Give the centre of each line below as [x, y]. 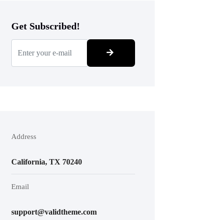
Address [24, 137]
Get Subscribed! [45, 26]
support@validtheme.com [54, 212]
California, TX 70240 [46, 162]
